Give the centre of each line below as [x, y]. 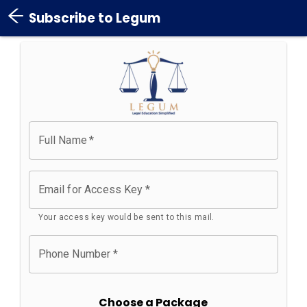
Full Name [62, 140]
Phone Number [74, 254]
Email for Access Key [90, 190]
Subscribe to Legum [95, 18]
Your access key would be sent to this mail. [126, 218]
